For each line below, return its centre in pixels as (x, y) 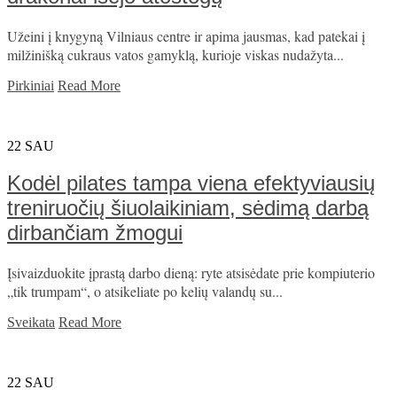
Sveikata (31, 323)
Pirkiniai (31, 85)
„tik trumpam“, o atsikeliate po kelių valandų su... (145, 292)
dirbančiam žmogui (95, 233)
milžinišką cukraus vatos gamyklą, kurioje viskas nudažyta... (175, 54)
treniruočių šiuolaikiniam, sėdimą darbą (188, 208)
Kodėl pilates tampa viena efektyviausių (191, 183)
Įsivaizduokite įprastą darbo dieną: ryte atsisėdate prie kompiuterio (191, 273)
